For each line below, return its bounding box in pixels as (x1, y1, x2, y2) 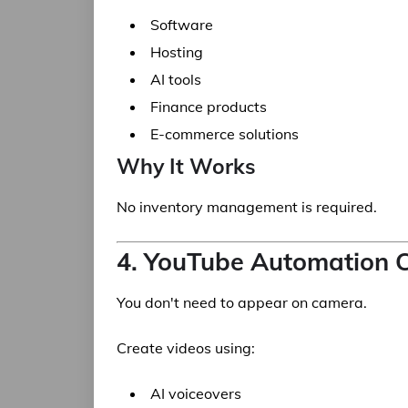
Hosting (150, 43, 203, 61)
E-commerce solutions (150, 125, 299, 143)
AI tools (150, 70, 201, 88)
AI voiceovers (150, 384, 241, 403)
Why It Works (117, 153, 256, 179)
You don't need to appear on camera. (117, 293, 367, 311)
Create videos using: (117, 339, 255, 357)
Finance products (150, 97, 267, 116)
